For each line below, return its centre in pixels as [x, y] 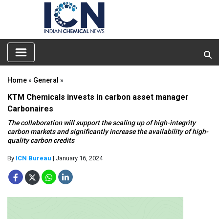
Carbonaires [30, 109]
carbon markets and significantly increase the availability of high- [108, 131]
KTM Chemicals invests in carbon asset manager [98, 97]
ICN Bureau [33, 158]
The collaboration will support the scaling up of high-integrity [101, 122]
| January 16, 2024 [77, 158]
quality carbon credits [41, 140]
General [46, 80]
